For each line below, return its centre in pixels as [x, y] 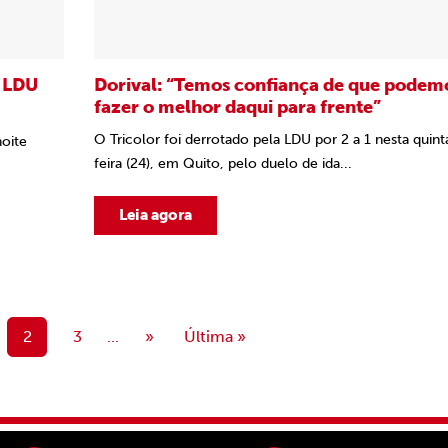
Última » [215, 336]
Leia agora [155, 215]
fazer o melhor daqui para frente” [237, 107]
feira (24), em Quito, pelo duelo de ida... [223, 163]
